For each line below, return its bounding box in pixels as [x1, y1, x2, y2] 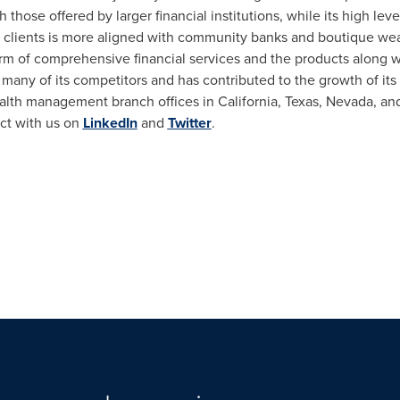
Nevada [325, 91, 373, 111]
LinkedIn [82, 112, 137, 133]
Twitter [167, 112, 212, 133]
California [217, 91, 278, 111]
